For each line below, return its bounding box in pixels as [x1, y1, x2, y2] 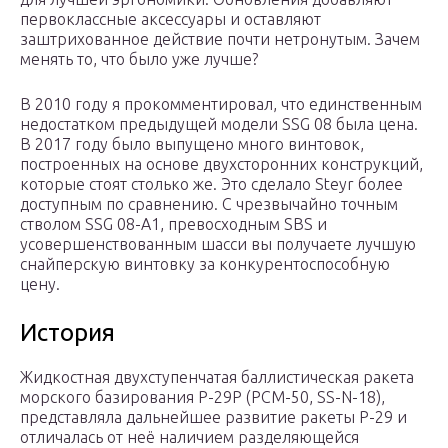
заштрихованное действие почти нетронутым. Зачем [20, 30, 420, 49]
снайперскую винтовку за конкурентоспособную [20, 255, 390, 274]
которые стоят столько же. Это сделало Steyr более [20, 175, 403, 194]
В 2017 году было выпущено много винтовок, [20, 135, 364, 154]
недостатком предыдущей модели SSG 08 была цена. [20, 115, 418, 134]
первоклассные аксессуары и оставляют [20, 10, 321, 29]
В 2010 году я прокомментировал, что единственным [20, 95, 422, 114]
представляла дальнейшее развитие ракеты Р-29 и [20, 408, 407, 427]
